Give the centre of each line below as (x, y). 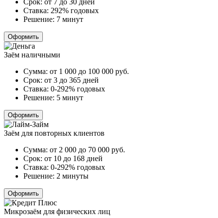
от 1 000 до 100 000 (82, 71)
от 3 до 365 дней (72, 80)
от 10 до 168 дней (73, 158)
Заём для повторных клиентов (54, 133)
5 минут (70, 97)
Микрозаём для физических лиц (57, 211)
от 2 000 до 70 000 (81, 149)
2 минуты (73, 176)
